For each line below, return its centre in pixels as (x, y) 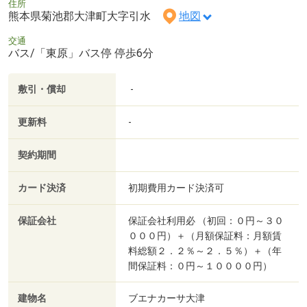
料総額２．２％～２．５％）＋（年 (205, 250)
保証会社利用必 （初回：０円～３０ (206, 220)
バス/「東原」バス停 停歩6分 (81, 53)
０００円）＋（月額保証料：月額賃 (205, 235)
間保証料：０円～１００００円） (200, 266)
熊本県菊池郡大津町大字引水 (85, 16)
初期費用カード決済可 (176, 187)
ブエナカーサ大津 (168, 298)
